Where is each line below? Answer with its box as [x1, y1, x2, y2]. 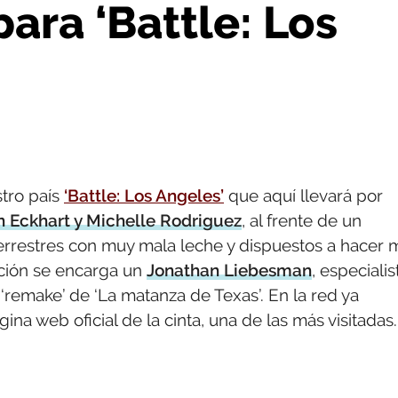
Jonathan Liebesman [147, 260, 312, 280]
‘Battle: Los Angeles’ [64, 186, 224, 205]
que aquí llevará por [224, 186, 383, 205]
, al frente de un [242, 211, 362, 230]
